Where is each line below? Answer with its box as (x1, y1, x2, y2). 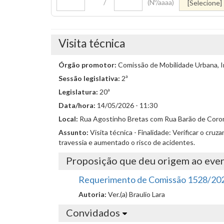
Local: (58, 114, 79, 123)
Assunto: (58, 128, 90, 136)
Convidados (66, 206, 120, 218)
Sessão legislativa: (58, 74, 121, 82)
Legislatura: (58, 87, 99, 96)
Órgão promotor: (58, 60, 118, 69)
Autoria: (78, 190, 108, 198)
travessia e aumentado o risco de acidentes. (58, 138, 195, 146)
